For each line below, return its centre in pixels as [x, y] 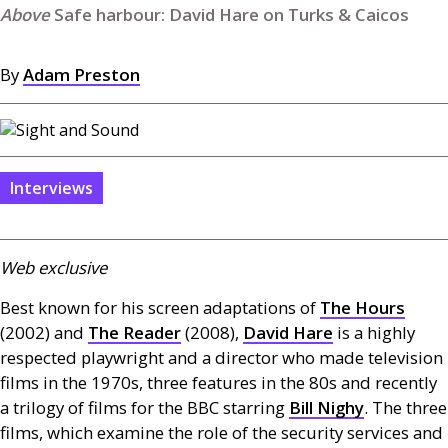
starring [254, 407]
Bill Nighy [326, 407]
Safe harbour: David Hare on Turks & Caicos [231, 14]
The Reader [134, 332]
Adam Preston [81, 74]
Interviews [51, 188]
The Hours [362, 307]
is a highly [374, 332]
